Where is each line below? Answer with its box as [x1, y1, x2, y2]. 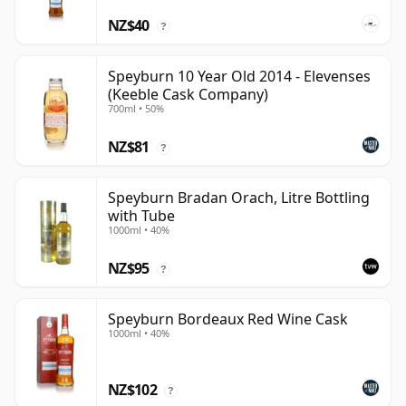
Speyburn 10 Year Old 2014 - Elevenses [108, 66, 371, 87]
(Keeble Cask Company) [108, 84, 268, 105]
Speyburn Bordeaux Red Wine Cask [108, 309, 348, 330]
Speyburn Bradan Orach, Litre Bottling [108, 188, 370, 208]
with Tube [108, 206, 175, 227]
